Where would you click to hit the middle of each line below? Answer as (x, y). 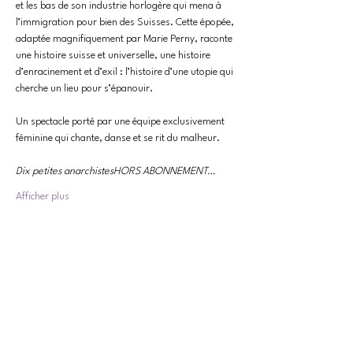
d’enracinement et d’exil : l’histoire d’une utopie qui (126, 72)
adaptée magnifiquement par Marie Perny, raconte (125, 39)
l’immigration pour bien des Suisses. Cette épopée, (126, 22)
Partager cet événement (95, 284)
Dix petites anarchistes (65, 171)
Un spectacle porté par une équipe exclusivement (121, 122)
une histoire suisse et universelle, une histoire (114, 56)
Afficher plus (43, 197)
